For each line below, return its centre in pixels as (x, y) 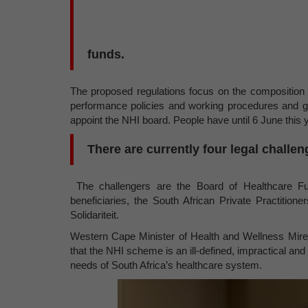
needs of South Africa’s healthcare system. (166, 265)
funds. (106, 54)
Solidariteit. (95, 215)
